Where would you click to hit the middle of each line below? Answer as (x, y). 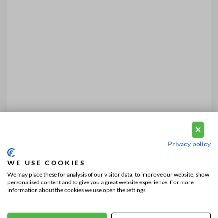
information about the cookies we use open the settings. (77, 190)
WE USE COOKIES (46, 163)
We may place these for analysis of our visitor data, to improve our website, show (108, 174)
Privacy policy (189, 144)
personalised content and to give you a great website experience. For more (100, 182)
